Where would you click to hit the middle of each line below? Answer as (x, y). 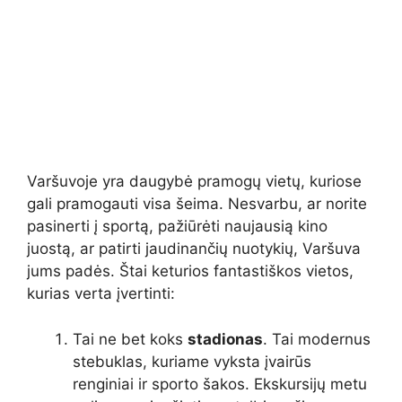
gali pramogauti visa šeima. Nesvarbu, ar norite (197, 204)
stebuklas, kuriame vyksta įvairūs (192, 361)
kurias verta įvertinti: (101, 294)
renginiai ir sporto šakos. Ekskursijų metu (220, 384)
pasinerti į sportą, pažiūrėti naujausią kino (177, 227)
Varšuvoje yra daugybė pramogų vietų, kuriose (194, 182)
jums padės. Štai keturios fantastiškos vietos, (190, 271)
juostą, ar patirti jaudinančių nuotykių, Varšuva (194, 249)
